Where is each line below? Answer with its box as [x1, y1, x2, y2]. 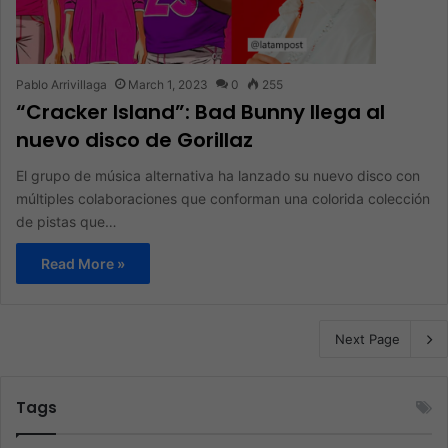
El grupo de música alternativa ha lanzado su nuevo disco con [16, 166, 420, 184]
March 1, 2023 [128, 76, 208, 92]
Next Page [335, 330, 400, 347]
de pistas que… [16, 212, 117, 230]
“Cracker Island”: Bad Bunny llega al [16, 97, 385, 126]
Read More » [41, 254, 125, 272]
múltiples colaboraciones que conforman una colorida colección [16, 189, 430, 207]
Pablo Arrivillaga [16, 76, 107, 92]
